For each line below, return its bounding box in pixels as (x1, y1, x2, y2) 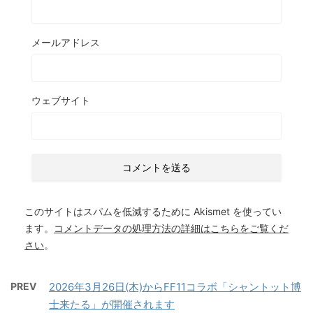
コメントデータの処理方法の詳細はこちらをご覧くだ (54, 221, 289, 234)
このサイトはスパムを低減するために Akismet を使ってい (24, 205, 282, 217)
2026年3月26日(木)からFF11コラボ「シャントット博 (49, 279, 301, 293)
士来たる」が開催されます (49, 297, 175, 311)
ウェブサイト (31, 94, 90, 106)
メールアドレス (31, 36, 100, 48)
